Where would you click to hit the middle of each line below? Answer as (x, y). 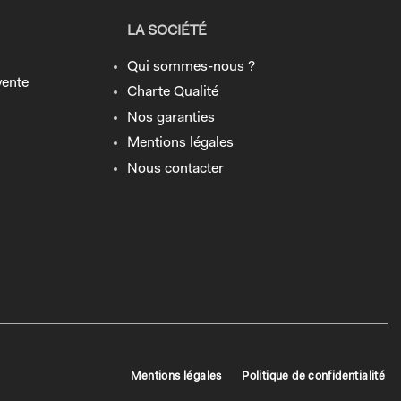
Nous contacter (175, 170)
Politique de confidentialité (314, 376)
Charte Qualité (173, 93)
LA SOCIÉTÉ (167, 31)
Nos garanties (171, 118)
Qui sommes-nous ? (191, 67)
